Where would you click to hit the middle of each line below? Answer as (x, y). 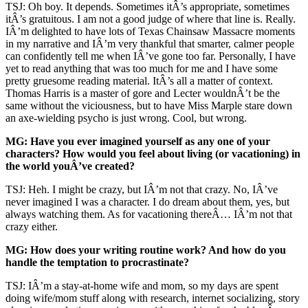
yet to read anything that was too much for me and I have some (142, 69)
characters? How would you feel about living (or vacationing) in (153, 154)
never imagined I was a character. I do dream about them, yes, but (147, 202)
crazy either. (32, 227)
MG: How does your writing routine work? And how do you (146, 250)
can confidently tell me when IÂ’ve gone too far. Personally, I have (151, 56)
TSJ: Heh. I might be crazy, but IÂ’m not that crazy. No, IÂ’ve (142, 190)
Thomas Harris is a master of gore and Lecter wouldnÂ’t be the (143, 93)
